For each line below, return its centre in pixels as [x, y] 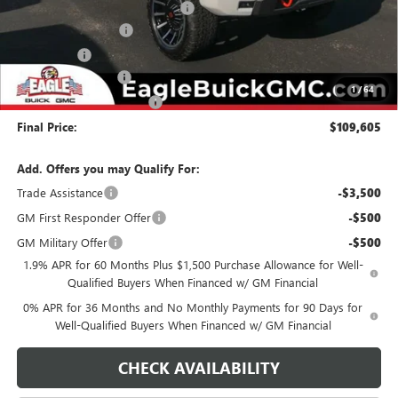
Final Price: [47, 127]
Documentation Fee [66, 77]
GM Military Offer [62, 243]
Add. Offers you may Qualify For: [108, 169]
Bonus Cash [46, 55]
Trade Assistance [60, 193]
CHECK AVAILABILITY [199, 368]
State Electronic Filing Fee [82, 102]
